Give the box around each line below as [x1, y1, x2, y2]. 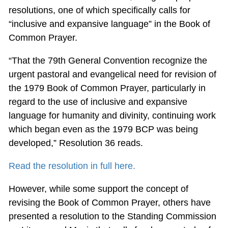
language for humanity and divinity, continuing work [8, 110, 216, 121]
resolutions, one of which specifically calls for [8, 5, 190, 15]
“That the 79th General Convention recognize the [8, 55, 207, 66]
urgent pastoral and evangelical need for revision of [8, 69, 216, 79]
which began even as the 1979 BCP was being [8, 124, 198, 134]
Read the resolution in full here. [8, 160, 135, 171]
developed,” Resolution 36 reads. [8, 137, 143, 148]
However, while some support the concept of [8, 183, 188, 194]
